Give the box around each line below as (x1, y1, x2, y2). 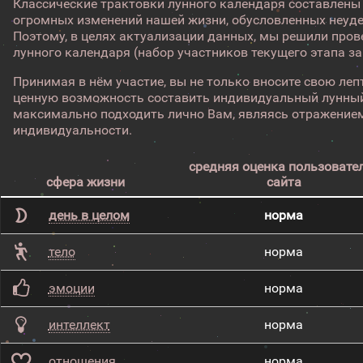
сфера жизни (45, 174, 125, 190)
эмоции (48, 280, 95, 296)
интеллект (48, 317, 110, 332)
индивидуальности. (13, 122, 133, 138)
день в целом (48, 207, 130, 223)
